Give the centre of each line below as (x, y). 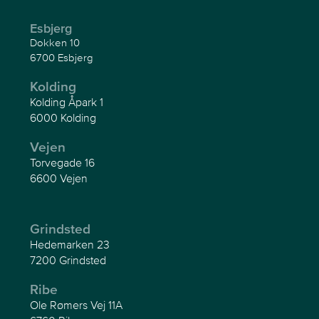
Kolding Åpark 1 (67, 101)
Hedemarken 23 (70, 244)
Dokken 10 (55, 42)
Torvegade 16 (63, 162)
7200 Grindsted (68, 260)
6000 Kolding (63, 117)
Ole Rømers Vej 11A (77, 304)
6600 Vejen (59, 178)
